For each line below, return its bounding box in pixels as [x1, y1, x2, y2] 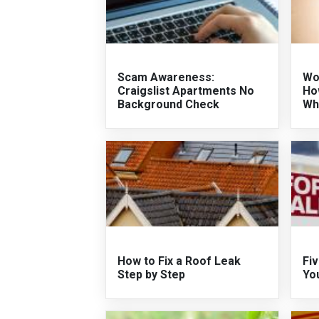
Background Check [117, 98, 219, 112]
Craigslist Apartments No [117, 84, 254, 98]
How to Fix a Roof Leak [117, 253, 241, 268]
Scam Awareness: [117, 70, 214, 85]
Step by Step [117, 267, 185, 281]
